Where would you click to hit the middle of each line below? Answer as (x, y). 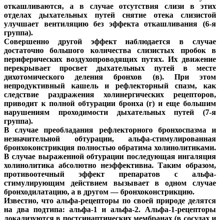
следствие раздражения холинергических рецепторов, (110, 95)
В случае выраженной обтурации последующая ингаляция (110, 157)
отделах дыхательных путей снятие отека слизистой (110, 15)
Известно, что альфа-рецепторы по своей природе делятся (110, 201)
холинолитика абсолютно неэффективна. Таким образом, (110, 165)
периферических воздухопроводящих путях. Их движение (110, 59)
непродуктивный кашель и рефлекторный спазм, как (110, 86)
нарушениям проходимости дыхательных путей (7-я (110, 112)
